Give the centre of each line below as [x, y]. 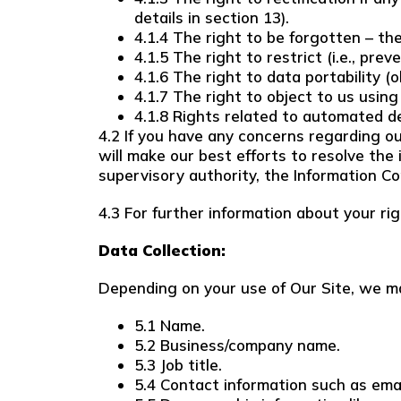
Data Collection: [162, 250]
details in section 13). [212, 17]
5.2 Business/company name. [237, 345]
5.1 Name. [170, 325]
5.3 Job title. [178, 365]
